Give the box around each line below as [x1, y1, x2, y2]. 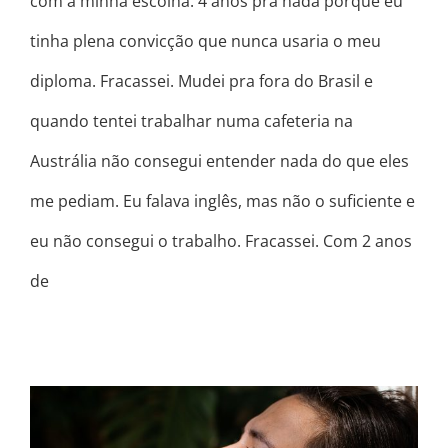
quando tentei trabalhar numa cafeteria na [30, 109, 353, 132]
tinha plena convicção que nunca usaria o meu [30, 29, 381, 52]
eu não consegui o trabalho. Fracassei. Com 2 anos [30, 229, 412, 252]
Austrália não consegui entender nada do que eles [30, 149, 409, 172]
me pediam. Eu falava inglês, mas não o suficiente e [30, 189, 415, 212]
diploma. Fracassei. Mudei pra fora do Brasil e [30, 69, 373, 92]
